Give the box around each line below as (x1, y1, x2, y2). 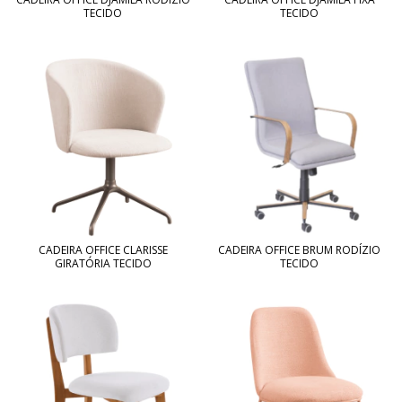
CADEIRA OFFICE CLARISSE (38, 241, 168, 258)
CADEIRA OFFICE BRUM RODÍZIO (218, 241, 380, 258)
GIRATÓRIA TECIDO (54, 255, 152, 271)
